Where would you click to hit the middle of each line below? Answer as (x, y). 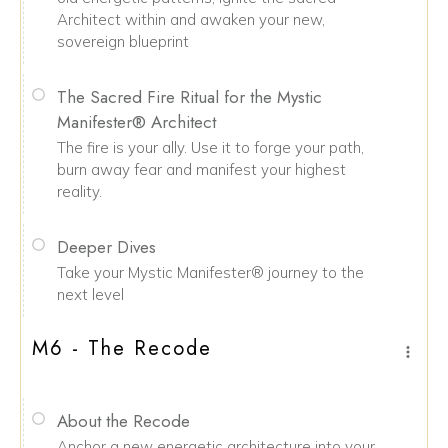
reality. (79, 191)
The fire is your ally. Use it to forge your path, (210, 147)
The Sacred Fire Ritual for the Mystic (189, 97)
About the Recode (123, 421)
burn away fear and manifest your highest (201, 169)
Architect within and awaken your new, (191, 19)
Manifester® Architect (136, 122)
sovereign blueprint (123, 41)
